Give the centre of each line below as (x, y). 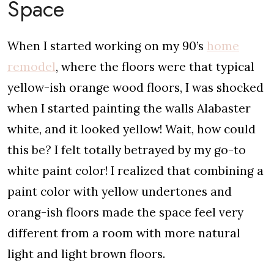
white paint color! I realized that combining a (135, 171)
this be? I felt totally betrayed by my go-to (127, 150)
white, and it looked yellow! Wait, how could (131, 129)
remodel (31, 67)
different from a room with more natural (124, 233)
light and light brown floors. (86, 254)
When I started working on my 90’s (107, 46)
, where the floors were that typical (155, 67)
